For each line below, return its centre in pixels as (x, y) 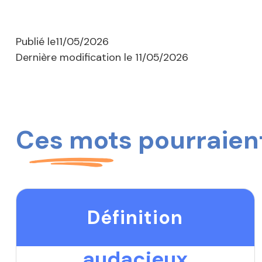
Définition (135, 217)
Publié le (36, 42)
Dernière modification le (75, 58)
